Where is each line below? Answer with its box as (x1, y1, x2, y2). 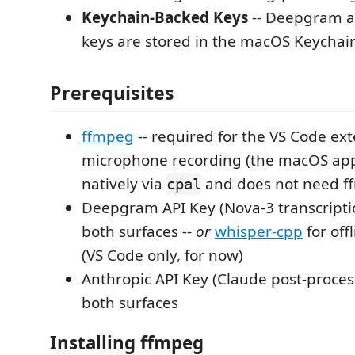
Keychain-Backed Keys (82, 6, 248, 28)
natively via (82, 174, 166, 194)
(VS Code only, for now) (82, 245, 243, 265)
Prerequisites (50, 80, 174, 105)
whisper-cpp (215, 221, 303, 242)
